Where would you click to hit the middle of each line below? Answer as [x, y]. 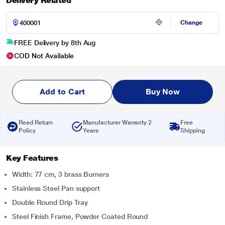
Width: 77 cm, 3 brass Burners [61, 174]
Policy [27, 131]
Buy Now [163, 92]
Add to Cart [62, 92]
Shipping [193, 131]
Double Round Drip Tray [50, 202]
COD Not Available [44, 56]
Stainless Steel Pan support [56, 188]
